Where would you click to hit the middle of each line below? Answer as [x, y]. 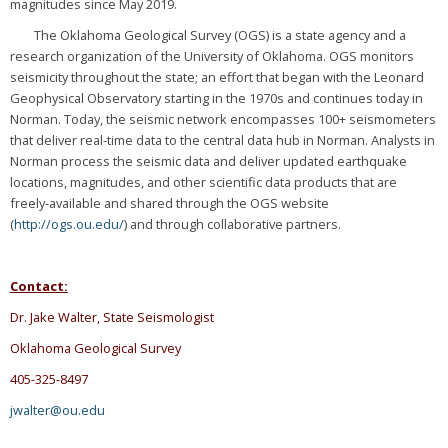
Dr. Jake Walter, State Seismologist [111, 317]
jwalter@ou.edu [57, 410]
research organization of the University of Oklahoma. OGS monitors [211, 56]
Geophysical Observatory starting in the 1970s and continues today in [216, 98]
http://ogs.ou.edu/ [68, 224]
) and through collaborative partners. [232, 224]
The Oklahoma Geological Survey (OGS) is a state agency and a [207, 35]
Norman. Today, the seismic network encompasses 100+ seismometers [222, 119]
